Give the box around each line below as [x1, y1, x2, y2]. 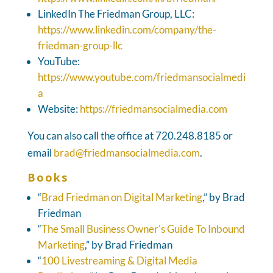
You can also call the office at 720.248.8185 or [27, 129, 233, 142]
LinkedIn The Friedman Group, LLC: [37, 7, 194, 20]
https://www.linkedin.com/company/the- [37, 23, 216, 36]
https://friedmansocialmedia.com [79, 102, 227, 115]
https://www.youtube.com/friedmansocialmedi [37, 70, 246, 83]
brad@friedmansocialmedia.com [53, 146, 200, 159]
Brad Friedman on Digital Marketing [41, 190, 202, 204]
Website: [37, 102, 80, 115]
